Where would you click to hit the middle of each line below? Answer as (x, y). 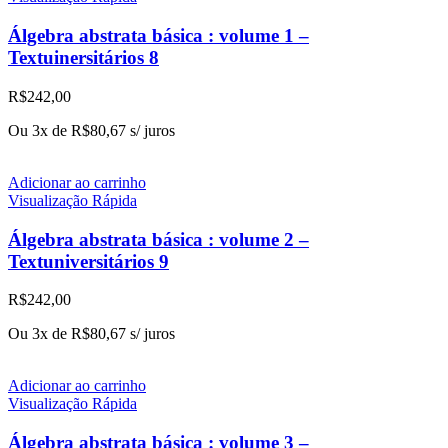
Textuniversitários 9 (88, 261)
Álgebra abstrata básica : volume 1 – (158, 36)
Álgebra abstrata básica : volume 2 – (158, 239)
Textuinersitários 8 (83, 58)
